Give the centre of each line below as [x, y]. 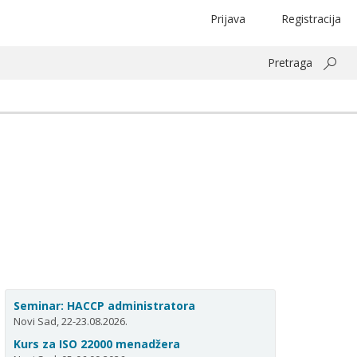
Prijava [228, 19]
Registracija [311, 19]
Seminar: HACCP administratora [104, 306]
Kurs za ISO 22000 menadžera [97, 344]
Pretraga [290, 63]
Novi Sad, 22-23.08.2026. [71, 321]
